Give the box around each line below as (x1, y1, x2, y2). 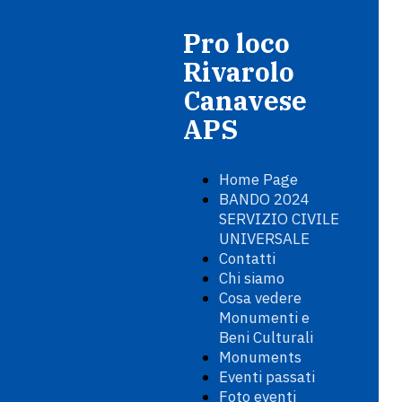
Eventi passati (219, 367, 315, 387)
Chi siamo (219, 268, 284, 288)
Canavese (183, 83, 307, 118)
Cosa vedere (219, 288, 301, 308)
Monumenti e (219, 308, 310, 328)
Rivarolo (183, 55, 294, 89)
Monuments (219, 347, 301, 367)
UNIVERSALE (219, 229, 310, 249)
